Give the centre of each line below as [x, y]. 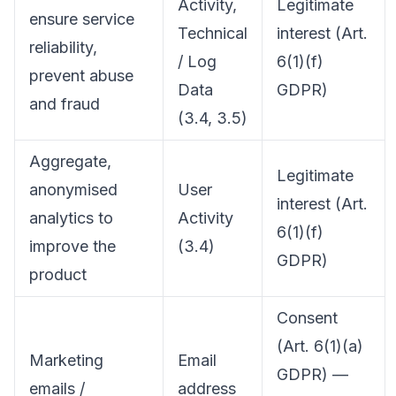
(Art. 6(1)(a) [320, 346]
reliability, [63, 47]
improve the [72, 246]
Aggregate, [70, 161]
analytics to [71, 218]
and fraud [65, 104]
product [58, 274]
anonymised [73, 190]
